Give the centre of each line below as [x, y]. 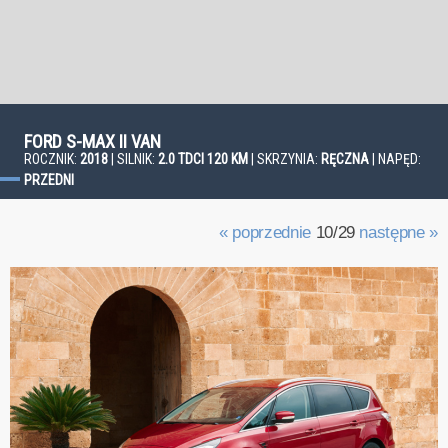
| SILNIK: [133, 159]
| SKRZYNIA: [284, 159]
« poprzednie [265, 232]
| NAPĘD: [395, 159]
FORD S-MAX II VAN [92, 141]
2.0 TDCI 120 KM [203, 159]
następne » [398, 232]
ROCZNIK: [52, 159]
